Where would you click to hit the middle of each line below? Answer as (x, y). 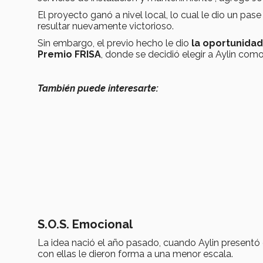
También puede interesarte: (98, 89)
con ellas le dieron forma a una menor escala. (135, 254)
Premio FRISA (69, 55)
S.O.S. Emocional (85, 225)
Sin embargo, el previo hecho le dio (113, 43)
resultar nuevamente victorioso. (106, 26)
